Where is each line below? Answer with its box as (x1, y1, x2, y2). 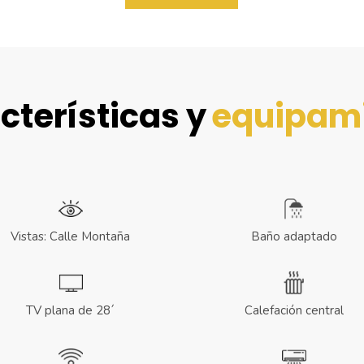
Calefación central (244, 302, 344, 319)
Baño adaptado (250, 228, 337, 245)
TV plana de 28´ (26, 302, 115, 319)
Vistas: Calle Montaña (11, 228, 130, 245)
